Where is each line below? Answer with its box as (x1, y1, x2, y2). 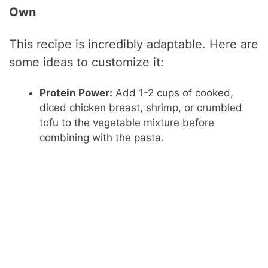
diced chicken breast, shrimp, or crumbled (39, 101, 243, 114)
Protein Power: (39, 86, 113, 99)
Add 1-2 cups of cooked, (112, 86, 234, 99)
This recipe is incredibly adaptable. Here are (9, 36, 259, 51)
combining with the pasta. (39, 131, 165, 144)
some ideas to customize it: (9, 54, 165, 69)
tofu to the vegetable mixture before (39, 116, 215, 129)
